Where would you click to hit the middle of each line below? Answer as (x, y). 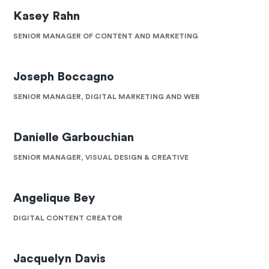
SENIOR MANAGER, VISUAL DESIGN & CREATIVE (101, 158)
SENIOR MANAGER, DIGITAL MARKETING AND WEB (107, 97)
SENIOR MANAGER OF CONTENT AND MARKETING (106, 36)
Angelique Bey (55, 198)
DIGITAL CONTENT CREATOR (68, 218)
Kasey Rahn (47, 17)
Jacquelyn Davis (60, 258)
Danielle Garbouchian (74, 138)
